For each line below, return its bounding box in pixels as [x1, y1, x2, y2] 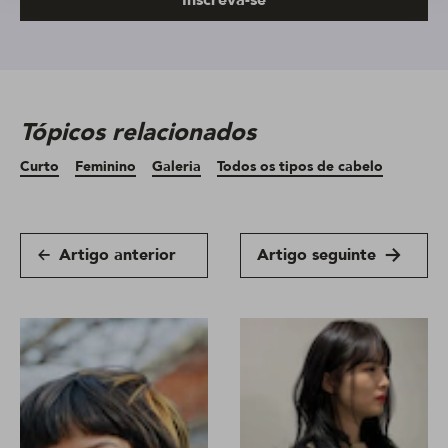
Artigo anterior [59, 244, 176, 267]
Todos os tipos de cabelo [217, 156, 383, 176]
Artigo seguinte [257, 244, 376, 267]
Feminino [75, 156, 136, 176]
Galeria [152, 156, 201, 176]
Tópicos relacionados [20, 115, 256, 149]
